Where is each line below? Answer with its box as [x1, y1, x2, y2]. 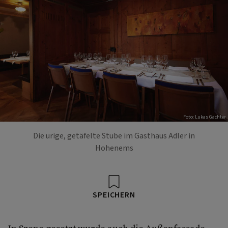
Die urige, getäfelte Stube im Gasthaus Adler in [33, 130, 195, 141]
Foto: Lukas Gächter [183, 113, 226, 121]
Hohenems [95, 142, 133, 154]
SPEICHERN [93, 189, 135, 201]
